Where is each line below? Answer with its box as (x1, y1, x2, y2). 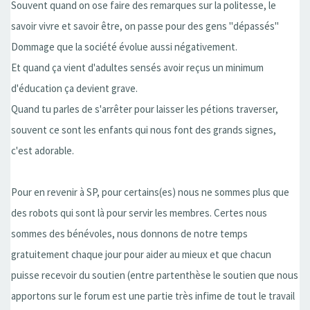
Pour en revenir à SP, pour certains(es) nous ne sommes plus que (11, 185, 289, 199)
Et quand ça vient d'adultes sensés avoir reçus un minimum (11, 61, 264, 75)
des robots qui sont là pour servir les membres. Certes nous (11, 206, 267, 220)
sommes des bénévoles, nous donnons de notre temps (11, 227, 248, 241)
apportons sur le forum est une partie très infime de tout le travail (11, 289, 295, 303)
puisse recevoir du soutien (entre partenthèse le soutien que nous (11, 268, 298, 282)
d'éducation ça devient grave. (11, 82, 138, 95)
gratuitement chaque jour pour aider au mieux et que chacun (11, 248, 271, 262)
